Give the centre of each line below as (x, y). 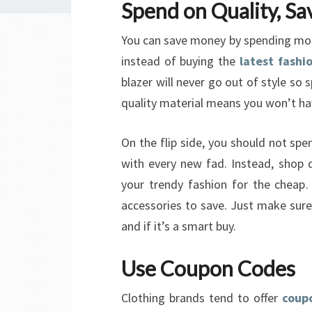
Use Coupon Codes (208, 268)
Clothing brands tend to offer (202, 297)
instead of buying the (180, 61)
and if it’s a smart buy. (179, 226)
